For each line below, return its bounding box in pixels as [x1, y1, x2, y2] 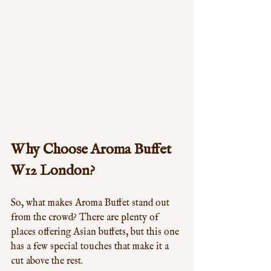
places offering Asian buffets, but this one [11, 226, 181, 239]
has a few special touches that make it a [11, 241, 171, 253]
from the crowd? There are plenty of [11, 212, 161, 224]
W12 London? [11, 162, 95, 181]
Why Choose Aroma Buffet [11, 140, 174, 160]
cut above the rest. [11, 255, 83, 268]
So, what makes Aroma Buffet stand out [11, 197, 172, 210]
